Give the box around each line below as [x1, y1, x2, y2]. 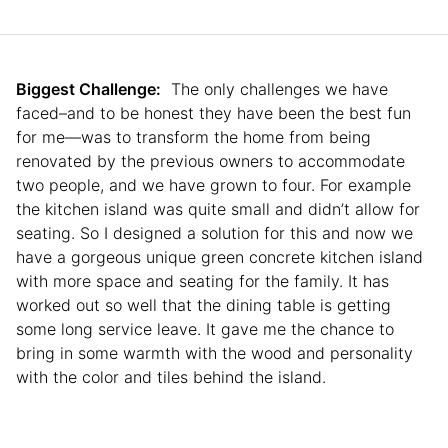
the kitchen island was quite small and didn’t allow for [16, 199, 420, 220]
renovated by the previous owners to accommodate [16, 151, 405, 172]
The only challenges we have [161, 79, 388, 100]
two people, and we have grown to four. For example [16, 175, 411, 196]
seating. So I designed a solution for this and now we [16, 223, 413, 244]
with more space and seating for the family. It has [16, 271, 389, 292]
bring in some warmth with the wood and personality [16, 343, 413, 364]
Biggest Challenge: [16, 79, 161, 100]
